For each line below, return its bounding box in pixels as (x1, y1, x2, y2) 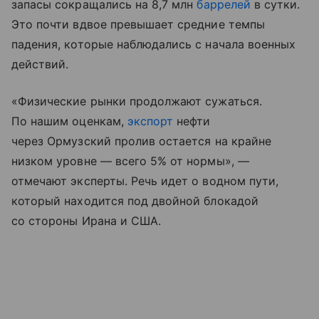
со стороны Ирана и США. (11, 214, 162, 229)
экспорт (127, 114, 174, 129)
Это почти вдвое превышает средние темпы (11, 17, 265, 32)
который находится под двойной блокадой (11, 194, 258, 209)
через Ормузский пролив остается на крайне (11, 134, 271, 149)
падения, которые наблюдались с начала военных (11, 37, 296, 52)
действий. (11, 57, 69, 72)
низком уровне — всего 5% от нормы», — (11, 154, 249, 169)
